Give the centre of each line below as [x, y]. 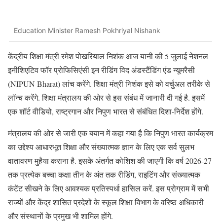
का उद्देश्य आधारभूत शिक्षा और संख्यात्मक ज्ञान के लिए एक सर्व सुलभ [101, 147]
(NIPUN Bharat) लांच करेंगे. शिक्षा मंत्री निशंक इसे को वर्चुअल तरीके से [109, 83]
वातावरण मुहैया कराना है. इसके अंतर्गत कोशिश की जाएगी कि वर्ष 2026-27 [110, 160]
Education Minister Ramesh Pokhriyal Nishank [87, 31]
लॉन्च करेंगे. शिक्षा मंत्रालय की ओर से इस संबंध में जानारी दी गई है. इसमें [106, 97]
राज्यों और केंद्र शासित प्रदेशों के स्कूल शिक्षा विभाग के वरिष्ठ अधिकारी [106, 202]
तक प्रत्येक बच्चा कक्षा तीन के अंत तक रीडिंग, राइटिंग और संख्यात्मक [104, 174]
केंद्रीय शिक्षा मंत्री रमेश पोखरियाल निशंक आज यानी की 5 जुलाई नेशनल [108, 56]
